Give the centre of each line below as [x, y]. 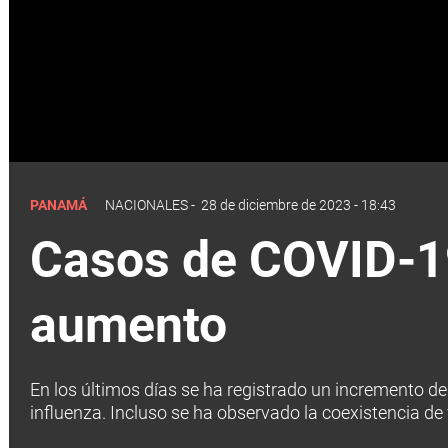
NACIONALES [146, 204]
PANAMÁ [60, 204]
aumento [128, 324]
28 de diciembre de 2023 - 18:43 [298, 204]
